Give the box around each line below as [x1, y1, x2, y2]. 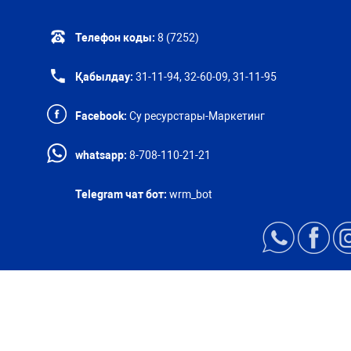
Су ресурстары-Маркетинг [126, 110, 265, 123]
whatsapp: [74, 149, 127, 162]
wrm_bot [166, 188, 212, 201]
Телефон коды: [74, 31, 155, 45]
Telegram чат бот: [74, 188, 167, 201]
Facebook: [74, 110, 127, 123]
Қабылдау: [74, 71, 133, 84]
